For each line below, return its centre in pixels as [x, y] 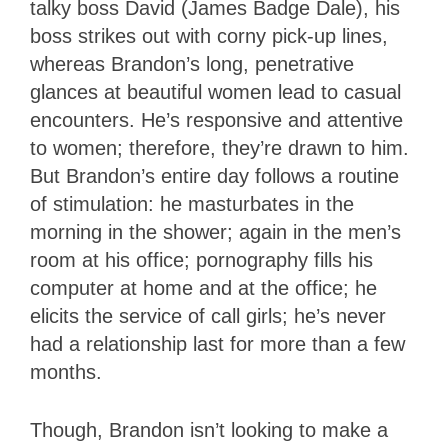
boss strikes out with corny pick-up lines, [209, 35]
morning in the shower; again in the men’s [215, 231]
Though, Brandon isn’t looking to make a [209, 429]
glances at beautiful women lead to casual [215, 91]
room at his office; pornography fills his [201, 259]
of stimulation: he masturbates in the [192, 203]
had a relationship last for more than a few [217, 343]
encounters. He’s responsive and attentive [216, 119]
